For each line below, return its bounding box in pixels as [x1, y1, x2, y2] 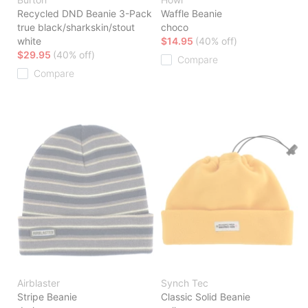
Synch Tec [161, 277, 208, 289]
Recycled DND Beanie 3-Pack [17, 8, 152, 20]
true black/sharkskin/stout [17, 21, 135, 34]
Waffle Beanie [161, 8, 222, 20]
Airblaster [17, 277, 60, 289]
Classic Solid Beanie [161, 291, 250, 303]
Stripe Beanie [17, 291, 77, 303]
